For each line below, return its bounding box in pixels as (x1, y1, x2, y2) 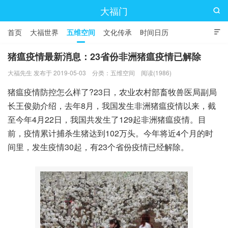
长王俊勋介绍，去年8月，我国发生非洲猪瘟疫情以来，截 (8, 100, 216, 111)
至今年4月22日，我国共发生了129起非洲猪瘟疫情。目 (8, 113, 206, 125)
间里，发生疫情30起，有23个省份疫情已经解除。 (8, 141, 189, 153)
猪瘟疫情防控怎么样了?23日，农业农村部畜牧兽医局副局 (8, 86, 217, 98)
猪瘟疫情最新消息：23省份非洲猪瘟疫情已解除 (8, 50, 201, 63)
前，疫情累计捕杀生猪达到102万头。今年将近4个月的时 (8, 127, 213, 139)
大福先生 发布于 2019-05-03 (8, 68, 86, 77)
